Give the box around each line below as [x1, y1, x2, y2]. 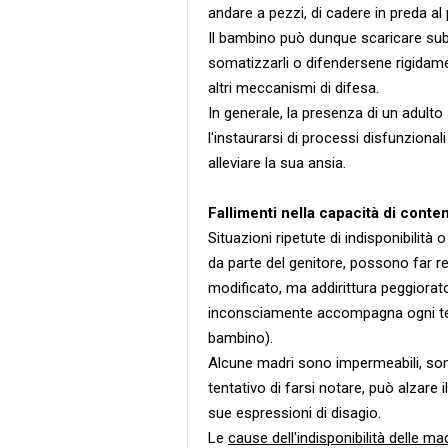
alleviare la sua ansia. [208, 154, 346, 172]
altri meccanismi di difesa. [208, 79, 379, 97]
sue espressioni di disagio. [208, 404, 381, 422]
